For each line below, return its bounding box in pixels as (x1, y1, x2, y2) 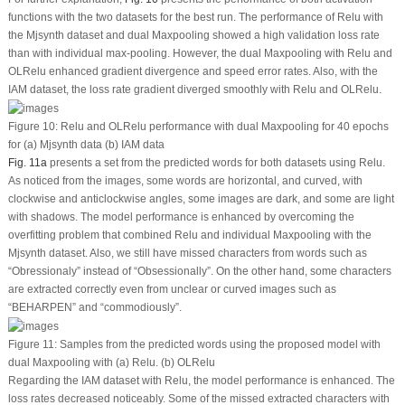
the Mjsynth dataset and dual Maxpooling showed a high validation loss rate (7, 29, 380, 42)
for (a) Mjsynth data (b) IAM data (7, 137, 165, 151)
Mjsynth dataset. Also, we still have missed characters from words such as (7, 246, 367, 259)
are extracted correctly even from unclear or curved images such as (7, 282, 336, 296)
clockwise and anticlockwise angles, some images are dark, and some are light (7, 192, 394, 205)
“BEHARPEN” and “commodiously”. (7, 300, 182, 314)
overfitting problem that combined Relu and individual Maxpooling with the (7, 228, 372, 241)
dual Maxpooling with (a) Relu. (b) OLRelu (7, 355, 215, 369)
